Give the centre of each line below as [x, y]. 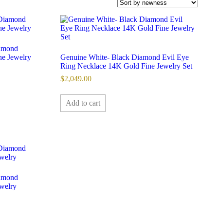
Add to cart [83, 103]
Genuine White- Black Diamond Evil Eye [124, 57]
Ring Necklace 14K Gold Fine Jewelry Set [126, 66]
